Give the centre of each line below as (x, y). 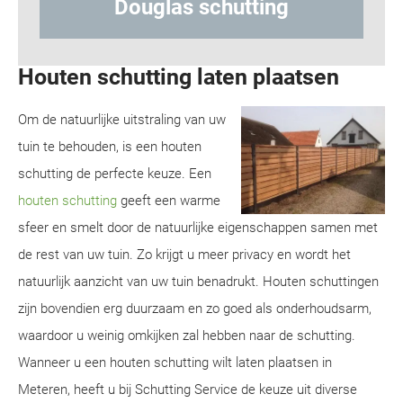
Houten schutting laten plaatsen (179, 77)
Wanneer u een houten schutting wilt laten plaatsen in (175, 363)
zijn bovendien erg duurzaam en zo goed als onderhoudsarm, (195, 309)
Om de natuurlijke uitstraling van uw (122, 120)
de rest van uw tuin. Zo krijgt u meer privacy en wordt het (184, 255)
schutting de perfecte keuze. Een (115, 174)
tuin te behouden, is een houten (110, 147)
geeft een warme (169, 201)
